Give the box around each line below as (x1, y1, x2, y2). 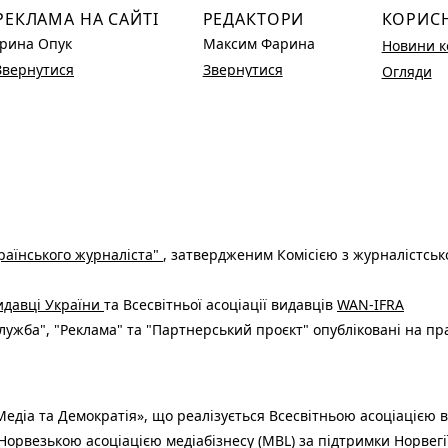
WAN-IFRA (337, 295, 404, 315)
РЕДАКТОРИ (202, 8, 305, 31)
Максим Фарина (202, 34, 315, 54)
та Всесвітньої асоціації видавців (104, 295, 337, 315)
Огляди (381, 62, 432, 82)
